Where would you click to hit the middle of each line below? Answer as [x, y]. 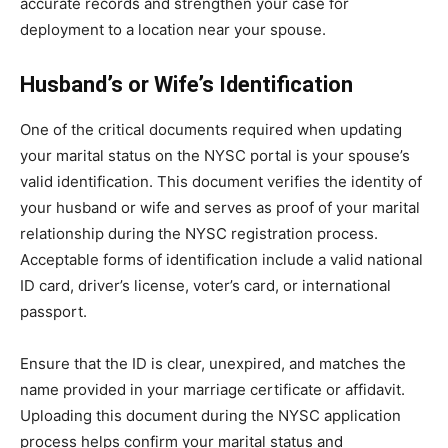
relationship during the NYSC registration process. [199, 233]
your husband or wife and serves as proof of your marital [220, 207]
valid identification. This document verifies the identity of [221, 181]
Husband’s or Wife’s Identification [186, 84]
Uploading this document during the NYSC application [210, 415]
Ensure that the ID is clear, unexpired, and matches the [213, 363]
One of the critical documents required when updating [211, 129]
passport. [53, 311]
